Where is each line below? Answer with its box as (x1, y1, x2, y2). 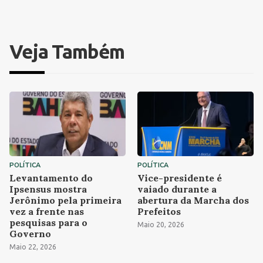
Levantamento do (9, 171, 93, 184)
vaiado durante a (137, 183, 217, 195)
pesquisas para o (9, 216, 87, 228)
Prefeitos (137, 205, 181, 217)
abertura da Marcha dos (137, 194, 249, 206)
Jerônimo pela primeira (9, 194, 122, 206)
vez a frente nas (9, 205, 84, 217)
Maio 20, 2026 (137, 220, 184, 228)
